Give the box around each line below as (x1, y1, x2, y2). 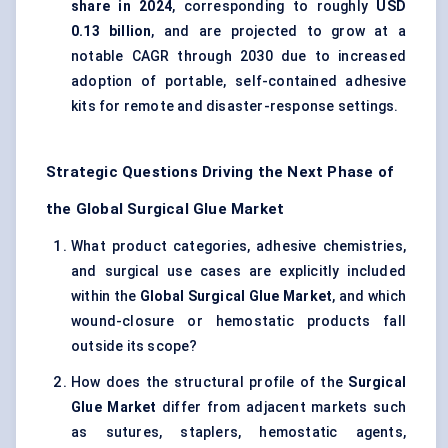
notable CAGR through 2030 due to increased (71, 48, 406, 65)
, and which (332, 288, 406, 305)
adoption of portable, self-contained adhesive (71, 73, 406, 90)
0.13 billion (71, 23, 152, 40)
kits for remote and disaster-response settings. (71, 98, 399, 115)
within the (71, 288, 140, 305)
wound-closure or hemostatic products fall (71, 313, 406, 330)
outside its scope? (71, 338, 198, 355)
